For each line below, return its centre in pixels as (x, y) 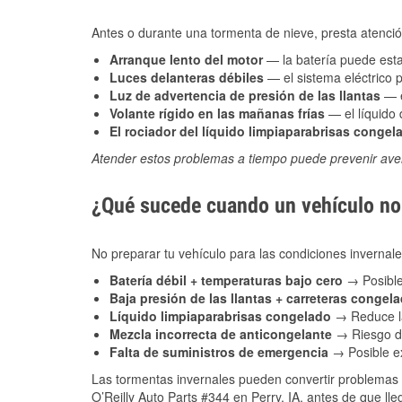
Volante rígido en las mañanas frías (217, 114)
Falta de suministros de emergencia (221, 352)
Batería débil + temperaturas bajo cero (228, 280)
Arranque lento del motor (186, 60)
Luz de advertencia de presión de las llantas (245, 96)
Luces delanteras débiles (187, 78)
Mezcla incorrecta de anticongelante (223, 334)
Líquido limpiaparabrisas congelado (222, 316)
